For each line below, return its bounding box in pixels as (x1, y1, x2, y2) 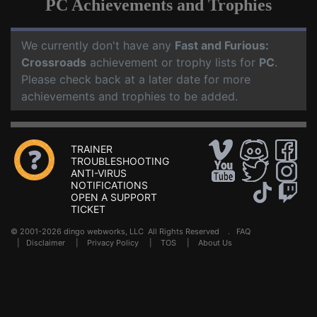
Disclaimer (26, 238, 65, 248)
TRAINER (71, 143, 113, 156)
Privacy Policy (87, 238, 139, 248)
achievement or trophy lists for (86, 55, 259, 70)
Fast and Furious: (175, 38, 269, 53)
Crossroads (21, 55, 86, 70)
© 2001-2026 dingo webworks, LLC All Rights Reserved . (11, 226, 236, 237)
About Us (198, 238, 232, 248)
